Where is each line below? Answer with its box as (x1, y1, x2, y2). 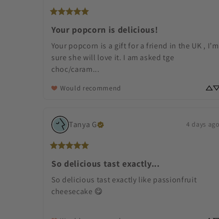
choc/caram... (51, 64, 102, 74)
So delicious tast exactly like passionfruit (51, 174, 197, 185)
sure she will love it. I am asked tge (51, 52, 175, 63)
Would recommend (60, 83, 121, 92)
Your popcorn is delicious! (51, 23, 158, 35)
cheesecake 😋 (51, 186, 103, 197)
